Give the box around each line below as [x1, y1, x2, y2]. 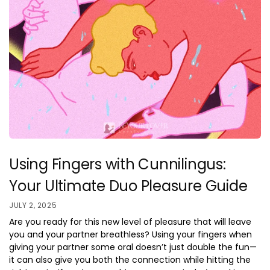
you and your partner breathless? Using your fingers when [9, 228, 252, 241]
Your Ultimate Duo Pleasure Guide [9, 175, 248, 196]
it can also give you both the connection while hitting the [9, 254, 251, 266]
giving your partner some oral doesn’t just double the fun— [9, 241, 257, 254]
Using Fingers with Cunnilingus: [9, 154, 226, 174]
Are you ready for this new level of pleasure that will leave [9, 216, 251, 228]
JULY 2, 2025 [9, 200, 57, 211]
